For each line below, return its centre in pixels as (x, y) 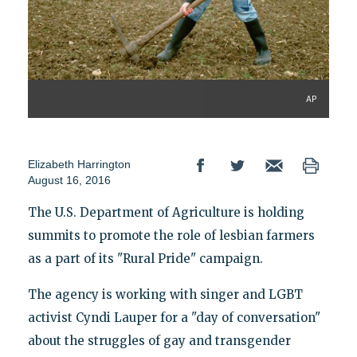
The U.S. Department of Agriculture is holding (166, 212)
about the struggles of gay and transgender (159, 340)
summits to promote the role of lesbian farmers (171, 235)
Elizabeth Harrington (79, 164)
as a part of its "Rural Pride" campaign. (145, 258)
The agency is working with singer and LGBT (165, 294)
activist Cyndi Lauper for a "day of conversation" (174, 317)
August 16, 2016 (69, 180)
